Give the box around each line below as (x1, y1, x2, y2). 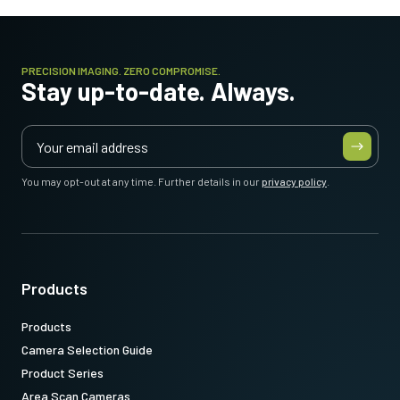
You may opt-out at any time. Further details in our (21, 175, 262, 187)
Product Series (21, 365, 104, 380)
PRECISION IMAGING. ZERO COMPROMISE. (21, 64, 221, 77)
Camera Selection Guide (21, 342, 153, 357)
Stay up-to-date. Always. (21, 76, 296, 106)
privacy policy (262, 175, 327, 187)
